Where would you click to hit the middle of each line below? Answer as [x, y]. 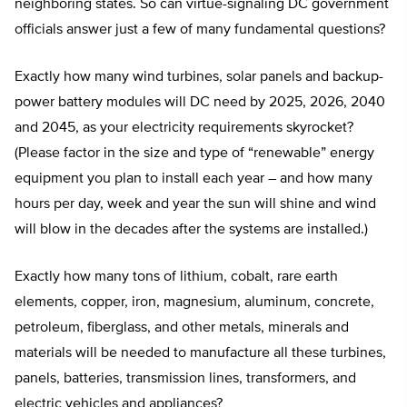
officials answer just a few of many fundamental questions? [202, 30]
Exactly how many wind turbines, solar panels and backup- [199, 78]
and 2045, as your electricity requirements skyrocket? [184, 129]
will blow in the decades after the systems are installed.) [193, 230]
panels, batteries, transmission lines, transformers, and [185, 379]
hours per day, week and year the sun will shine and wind [195, 205]
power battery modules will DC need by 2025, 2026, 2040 [200, 103]
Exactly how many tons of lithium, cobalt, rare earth [176, 278]
